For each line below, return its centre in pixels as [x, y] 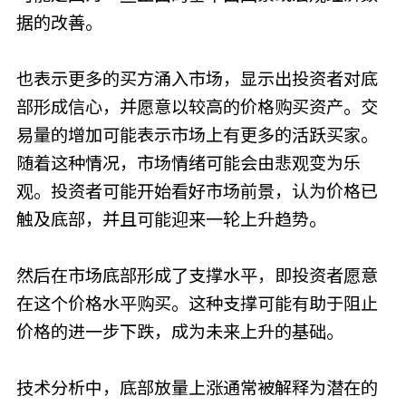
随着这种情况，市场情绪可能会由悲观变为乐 [188, 164]
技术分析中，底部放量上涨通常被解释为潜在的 [197, 388]
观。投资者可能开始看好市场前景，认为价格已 [197, 192]
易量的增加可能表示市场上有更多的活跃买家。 [197, 135]
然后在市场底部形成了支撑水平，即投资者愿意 [197, 276]
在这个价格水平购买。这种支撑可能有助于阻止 [197, 304]
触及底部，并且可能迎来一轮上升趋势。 [171, 220]
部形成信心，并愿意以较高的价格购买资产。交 [197, 107]
